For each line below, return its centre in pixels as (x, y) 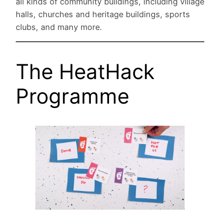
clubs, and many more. (62, 27)
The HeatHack (85, 71)
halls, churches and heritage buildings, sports (103, 14)
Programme (72, 96)
